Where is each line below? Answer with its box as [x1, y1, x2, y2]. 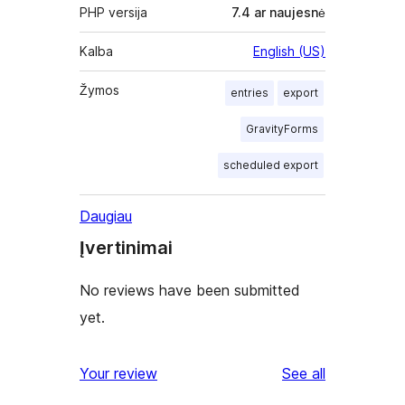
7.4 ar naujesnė [231, 5, 325, 21]
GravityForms [246, 122, 318, 137]
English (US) [253, 43, 325, 60]
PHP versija [80, 5, 147, 21]
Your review [80, 364, 157, 383]
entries [231, 86, 268, 100]
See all [282, 364, 325, 383]
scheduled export [223, 158, 318, 173]
